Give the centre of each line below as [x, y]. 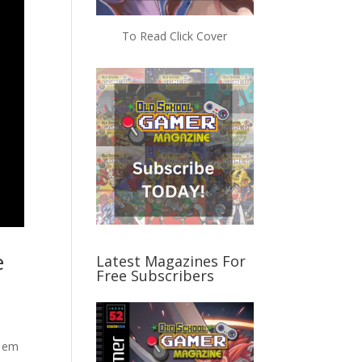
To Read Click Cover [175, 36]
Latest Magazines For [171, 261]
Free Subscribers [156, 276]
